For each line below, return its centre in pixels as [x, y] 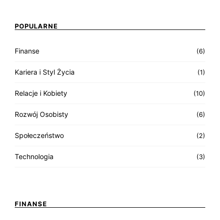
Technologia [34, 156]
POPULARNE [36, 26]
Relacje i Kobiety [41, 93]
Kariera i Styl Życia [45, 72]
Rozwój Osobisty [41, 114]
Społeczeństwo [39, 135]
